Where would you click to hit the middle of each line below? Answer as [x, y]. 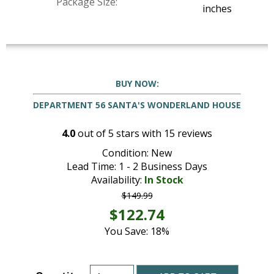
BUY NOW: [137, 83]
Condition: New [137, 153]
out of [92, 134]
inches [217, 9]
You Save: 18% [137, 231]
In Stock [164, 180]
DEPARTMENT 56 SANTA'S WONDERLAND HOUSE [137, 105]
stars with [139, 134]
